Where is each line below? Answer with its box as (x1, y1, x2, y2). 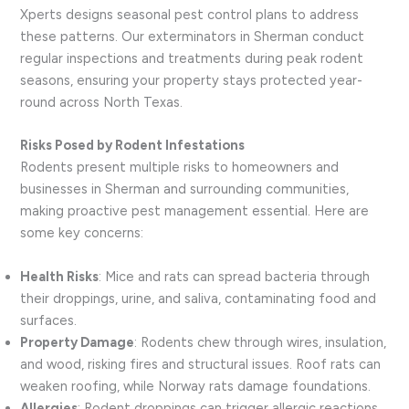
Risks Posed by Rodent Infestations (20, 137, 246, 154)
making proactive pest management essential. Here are (20, 203, 370, 220)
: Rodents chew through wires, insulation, (134, 333, 387, 351)
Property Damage (20, 333, 135, 351)
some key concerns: (20, 225, 144, 242)
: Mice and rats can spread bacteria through (99, 267, 371, 285)
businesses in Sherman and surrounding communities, (20, 181, 350, 198)
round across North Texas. (20, 93, 184, 110)
